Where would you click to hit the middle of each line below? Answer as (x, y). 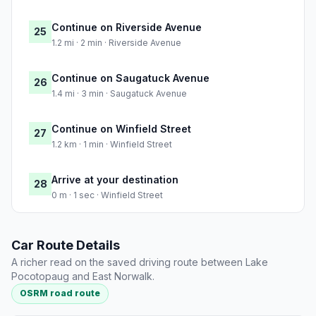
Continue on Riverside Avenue (127, 28)
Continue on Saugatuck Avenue (130, 78)
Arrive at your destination (115, 180)
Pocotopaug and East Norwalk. (83, 276)
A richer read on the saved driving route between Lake (140, 262)
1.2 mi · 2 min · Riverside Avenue (116, 43)
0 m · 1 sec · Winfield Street (107, 195)
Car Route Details (66, 245)
